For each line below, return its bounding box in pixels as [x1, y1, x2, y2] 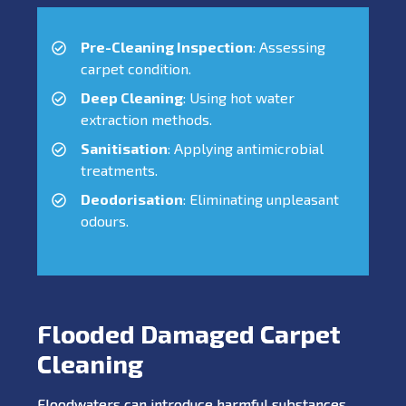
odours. [81, 211, 129, 229]
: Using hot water [183, 88, 295, 106]
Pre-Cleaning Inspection [81, 37, 253, 55]
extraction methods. [81, 110, 212, 128]
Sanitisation [81, 139, 168, 157]
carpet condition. [81, 59, 191, 77]
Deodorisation [81, 189, 183, 208]
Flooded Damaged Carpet [37, 317, 341, 349]
